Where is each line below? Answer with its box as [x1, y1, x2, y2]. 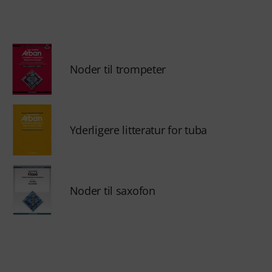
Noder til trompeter [69, 62, 166, 76]
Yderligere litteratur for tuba [69, 123, 207, 137]
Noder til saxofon [69, 183, 155, 198]
